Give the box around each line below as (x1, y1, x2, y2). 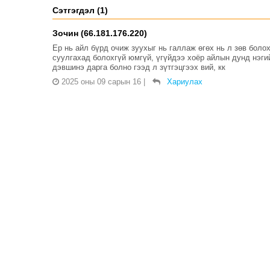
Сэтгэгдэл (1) (52, 5, 108, 15)
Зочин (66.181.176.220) (52, 28, 147, 38)
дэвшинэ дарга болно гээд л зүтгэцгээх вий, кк (52, 62, 225, 72)
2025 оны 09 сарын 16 (61, 77, 141, 86)
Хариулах (167, 77, 202, 86)
